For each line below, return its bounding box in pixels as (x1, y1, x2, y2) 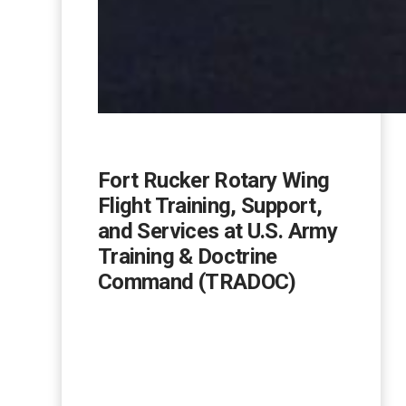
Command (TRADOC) (98, 269, 296, 295)
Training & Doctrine (98, 244, 277, 270)
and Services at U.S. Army (98, 218, 337, 245)
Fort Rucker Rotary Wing (98, 168, 330, 194)
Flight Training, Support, (98, 193, 322, 219)
